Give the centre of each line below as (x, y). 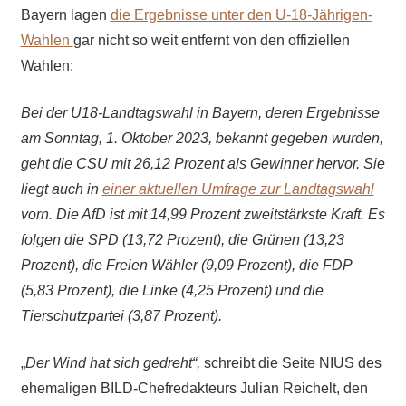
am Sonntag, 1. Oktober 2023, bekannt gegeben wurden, (202, 139)
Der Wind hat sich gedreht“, (114, 363)
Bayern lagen (65, 15)
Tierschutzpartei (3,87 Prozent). (121, 316)
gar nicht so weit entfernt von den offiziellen (211, 41)
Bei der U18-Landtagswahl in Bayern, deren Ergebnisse (200, 113)
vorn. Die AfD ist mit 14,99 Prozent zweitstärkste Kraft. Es (203, 215)
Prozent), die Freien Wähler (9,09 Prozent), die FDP (186, 266)
